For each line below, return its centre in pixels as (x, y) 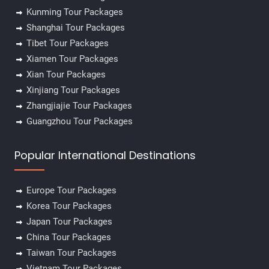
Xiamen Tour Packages (72, 59)
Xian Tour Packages (66, 75)
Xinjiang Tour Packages (73, 90)
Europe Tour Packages (71, 191)
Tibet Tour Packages (67, 44)
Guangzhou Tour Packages (79, 122)
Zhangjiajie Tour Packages (79, 106)
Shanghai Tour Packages (75, 28)
